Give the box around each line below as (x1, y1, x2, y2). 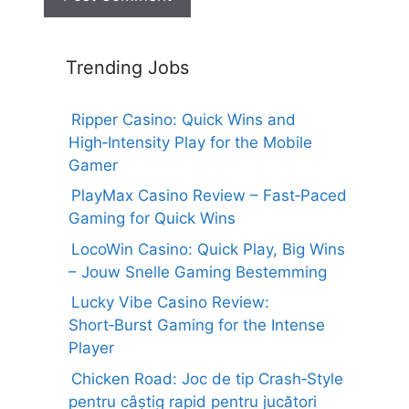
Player (68, 339, 114, 357)
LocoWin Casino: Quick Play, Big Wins (71, 239, 345, 258)
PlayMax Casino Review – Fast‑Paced (71, 186, 347, 204)
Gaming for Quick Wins (68, 209, 236, 227)
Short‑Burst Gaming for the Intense (68, 316, 325, 334)
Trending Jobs (66, 56, 189, 79)
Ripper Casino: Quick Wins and (71, 110, 296, 129)
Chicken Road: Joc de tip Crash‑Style (71, 369, 343, 388)
